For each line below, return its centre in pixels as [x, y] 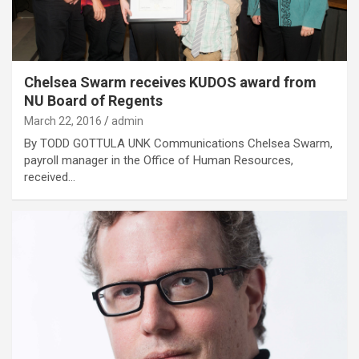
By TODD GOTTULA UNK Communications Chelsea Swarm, [178, 144]
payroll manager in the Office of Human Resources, [159, 161]
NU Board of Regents [93, 101]
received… [50, 177]
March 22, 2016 [63, 121]
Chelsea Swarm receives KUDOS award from [170, 83]
